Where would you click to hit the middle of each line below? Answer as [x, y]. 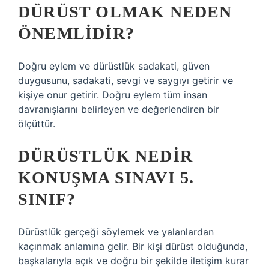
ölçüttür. [37, 124]
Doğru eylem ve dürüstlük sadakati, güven [114, 66]
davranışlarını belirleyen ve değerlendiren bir [119, 109]
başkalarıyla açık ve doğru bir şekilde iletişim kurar [133, 261]
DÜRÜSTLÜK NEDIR [105, 156]
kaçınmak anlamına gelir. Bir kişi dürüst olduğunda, [133, 246]
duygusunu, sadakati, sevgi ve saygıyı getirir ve [125, 80]
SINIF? [47, 199]
